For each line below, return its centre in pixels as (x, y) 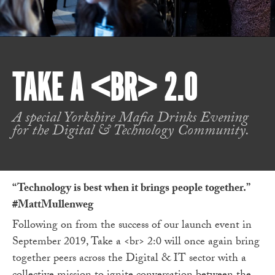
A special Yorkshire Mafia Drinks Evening (130, 119)
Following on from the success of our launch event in (132, 226)
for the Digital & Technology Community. (131, 132)
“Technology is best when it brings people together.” (131, 190)
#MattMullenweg (53, 206)
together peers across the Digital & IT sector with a (129, 259)
